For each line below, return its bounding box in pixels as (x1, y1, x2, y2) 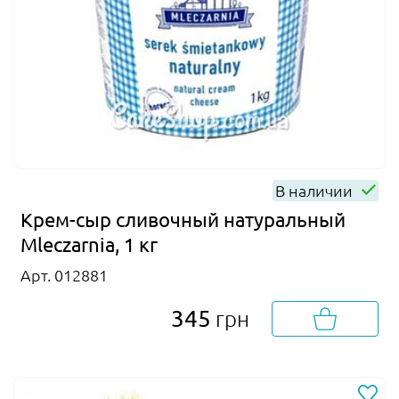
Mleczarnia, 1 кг (20, 232, 158, 256)
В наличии (275, 180, 356, 201)
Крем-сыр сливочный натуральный (20, 208, 346, 232)
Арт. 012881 (20, 265, 108, 286)
